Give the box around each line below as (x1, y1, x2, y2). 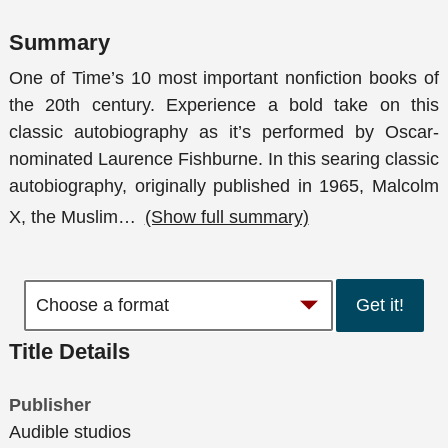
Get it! (356, 295, 405, 316)
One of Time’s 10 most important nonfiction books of (9, 68, 439, 89)
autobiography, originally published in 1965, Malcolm (9, 176, 439, 197)
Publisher (9, 395, 91, 416)
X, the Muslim (9, 206, 118, 227)
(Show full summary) (144, 206, 309, 227)
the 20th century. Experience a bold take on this (9, 95, 439, 116)
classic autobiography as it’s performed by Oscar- (9, 122, 439, 143)
